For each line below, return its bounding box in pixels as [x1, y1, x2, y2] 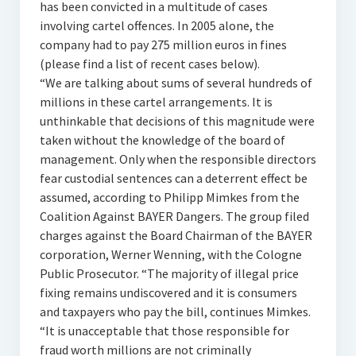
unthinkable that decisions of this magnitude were [39, 113, 315, 129]
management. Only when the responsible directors [39, 151, 316, 167]
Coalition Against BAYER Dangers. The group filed [39, 208, 309, 224]
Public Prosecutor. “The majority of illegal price [39, 265, 299, 281]
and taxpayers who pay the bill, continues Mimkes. [39, 304, 311, 319]
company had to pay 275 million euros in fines [39, 37, 287, 52]
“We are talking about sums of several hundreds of [39, 75, 312, 91]
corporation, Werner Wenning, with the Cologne [39, 246, 302, 262]
